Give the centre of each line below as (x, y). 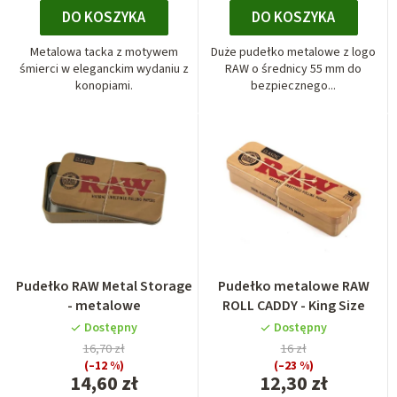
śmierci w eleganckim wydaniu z (104, 69)
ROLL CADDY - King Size (293, 305)
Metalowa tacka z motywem (104, 52)
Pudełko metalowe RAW (293, 286)
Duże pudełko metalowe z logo (293, 52)
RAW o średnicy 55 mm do (293, 69)
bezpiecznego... (293, 86)
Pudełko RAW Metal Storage (104, 286)
